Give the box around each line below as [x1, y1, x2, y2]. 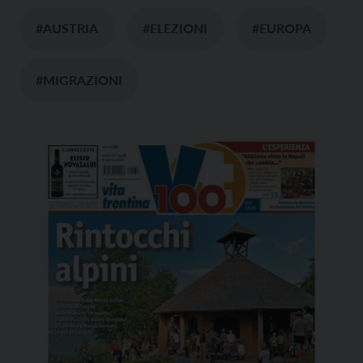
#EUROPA [252, 19, 311, 36]
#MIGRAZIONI [36, 71, 122, 88]
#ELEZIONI [143, 19, 207, 36]
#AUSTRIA [36, 19, 98, 36]
